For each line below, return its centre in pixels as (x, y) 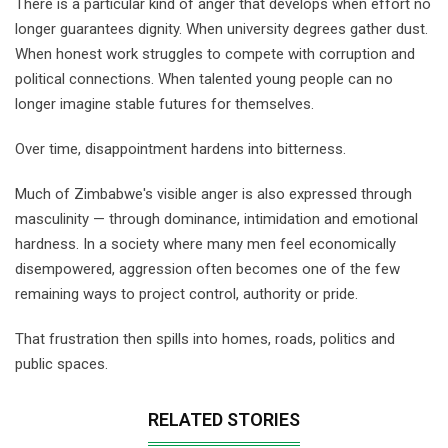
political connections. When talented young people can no (204, 78)
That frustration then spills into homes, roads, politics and (205, 338)
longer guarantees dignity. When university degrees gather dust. (221, 28)
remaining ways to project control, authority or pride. (186, 293)
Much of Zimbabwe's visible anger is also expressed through (213, 193)
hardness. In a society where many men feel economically (205, 243)
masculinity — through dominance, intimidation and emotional (216, 218)
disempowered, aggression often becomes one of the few (207, 268)
